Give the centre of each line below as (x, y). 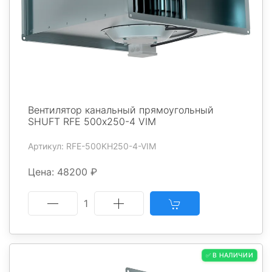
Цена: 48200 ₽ (63, 172)
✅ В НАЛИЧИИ (229, 255)
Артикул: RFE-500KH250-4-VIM (92, 146)
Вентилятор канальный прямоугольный (121, 110)
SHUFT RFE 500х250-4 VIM (92, 121)
